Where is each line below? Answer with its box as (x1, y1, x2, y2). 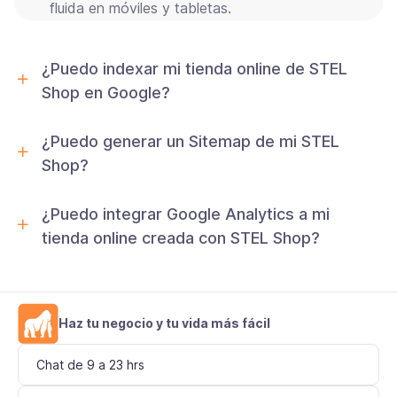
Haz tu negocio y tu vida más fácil (58, 315, 270, 331)
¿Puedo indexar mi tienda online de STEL (42, 58, 347, 78)
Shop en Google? (42, 82, 170, 102)
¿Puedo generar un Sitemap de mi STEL (42, 131, 339, 151)
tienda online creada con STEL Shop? (42, 228, 320, 247)
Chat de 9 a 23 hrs (36, 356, 144, 372)
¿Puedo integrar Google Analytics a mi (42, 204, 330, 223)
